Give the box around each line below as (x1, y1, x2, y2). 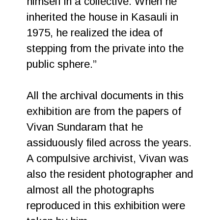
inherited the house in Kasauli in (27, 11, 179, 23)
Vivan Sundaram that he (27, 121, 143, 133)
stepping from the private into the (27, 42, 184, 55)
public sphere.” (27, 58, 97, 70)
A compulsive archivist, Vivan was (27, 152, 189, 165)
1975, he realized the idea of (27, 27, 163, 39)
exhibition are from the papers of (27, 105, 182, 117)
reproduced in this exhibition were (27, 199, 186, 212)
